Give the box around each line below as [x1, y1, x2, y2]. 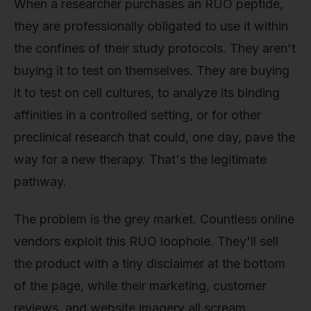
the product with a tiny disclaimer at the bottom [14, 255, 285, 271]
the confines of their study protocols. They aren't [14, 40, 296, 56]
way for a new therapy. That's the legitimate [14, 151, 267, 167]
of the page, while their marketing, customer [14, 278, 267, 293]
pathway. [14, 174, 67, 189]
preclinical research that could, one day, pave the [14, 129, 295, 144]
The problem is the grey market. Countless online [14, 211, 294, 226]
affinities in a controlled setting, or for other [14, 107, 261, 122]
